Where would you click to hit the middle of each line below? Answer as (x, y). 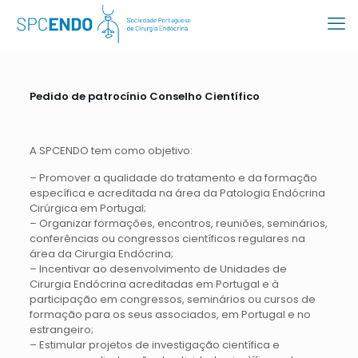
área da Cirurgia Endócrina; (101, 254)
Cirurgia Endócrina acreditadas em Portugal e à (154, 284)
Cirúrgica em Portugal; (88, 208)
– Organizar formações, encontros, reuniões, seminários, (178, 223)
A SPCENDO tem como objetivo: (111, 151)
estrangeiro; (61, 330)
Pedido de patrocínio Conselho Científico (144, 96)
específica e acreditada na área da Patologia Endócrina (177, 193)
